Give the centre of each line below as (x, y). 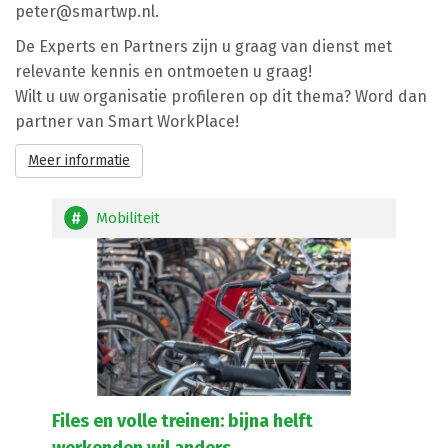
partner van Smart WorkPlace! (127, 121)
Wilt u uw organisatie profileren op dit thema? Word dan (221, 96)
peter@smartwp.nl (85, 11)
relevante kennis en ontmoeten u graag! (163, 71)
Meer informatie (79, 160)
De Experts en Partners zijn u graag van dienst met (203, 46)
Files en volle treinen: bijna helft (183, 421)
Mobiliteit (128, 218)
